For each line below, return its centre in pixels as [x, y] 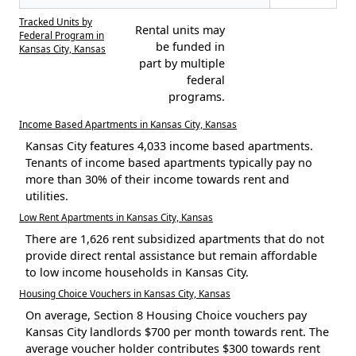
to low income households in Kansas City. [137, 273]
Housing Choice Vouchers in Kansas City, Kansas [125, 294]
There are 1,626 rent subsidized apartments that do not [175, 239]
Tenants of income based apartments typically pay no [169, 163]
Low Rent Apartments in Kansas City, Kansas [116, 217]
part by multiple [182, 64]
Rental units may [180, 30]
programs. [196, 97]
